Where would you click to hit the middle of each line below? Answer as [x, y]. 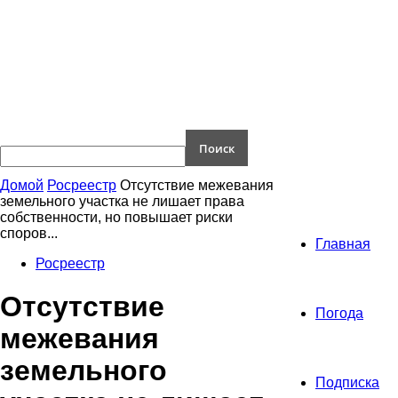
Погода [339, 313]
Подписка [347, 382]
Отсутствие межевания [197, 185]
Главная [343, 244]
